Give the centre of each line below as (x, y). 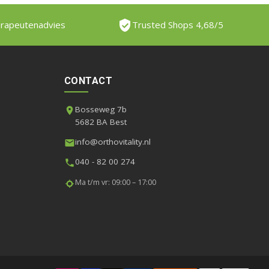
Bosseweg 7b (101, 109)
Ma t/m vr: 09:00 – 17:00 (115, 182)
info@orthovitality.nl (113, 142)
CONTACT (88, 81)
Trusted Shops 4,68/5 (178, 25)
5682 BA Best (101, 122)
